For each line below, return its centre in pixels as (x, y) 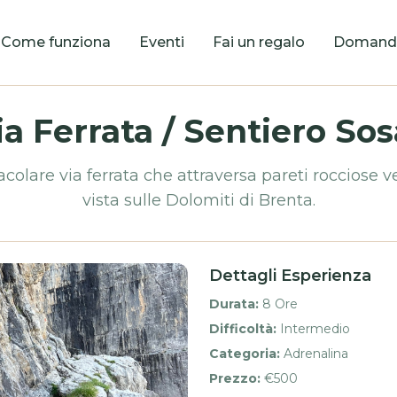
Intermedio (315, 329)
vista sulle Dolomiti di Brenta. (198, 200)
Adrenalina (316, 354)
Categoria (243, 354)
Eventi (161, 42)
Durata (232, 304)
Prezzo (233, 378)
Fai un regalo (258, 42)
